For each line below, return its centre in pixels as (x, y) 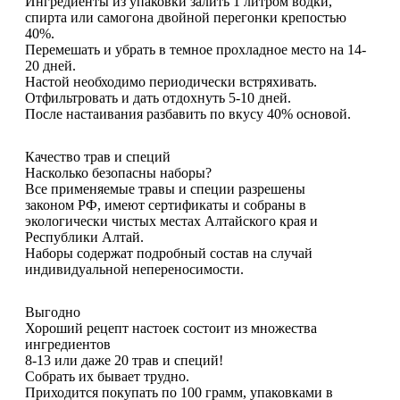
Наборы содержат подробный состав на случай (169, 254)
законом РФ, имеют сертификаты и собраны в (166, 205)
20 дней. (50, 66)
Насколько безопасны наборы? (118, 173)
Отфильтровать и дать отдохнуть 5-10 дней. (158, 98)
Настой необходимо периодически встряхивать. (171, 82)
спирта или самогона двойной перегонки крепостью (186, 18)
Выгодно (53, 312)
